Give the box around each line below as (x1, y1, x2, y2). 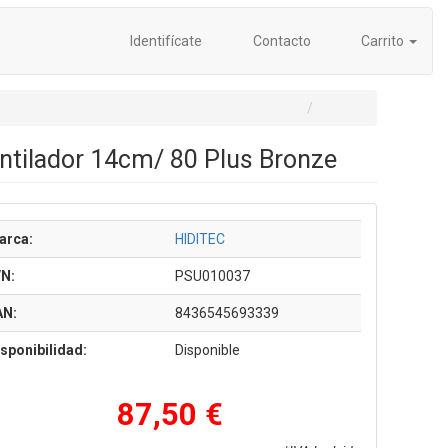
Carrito (358, 33, 407, 49)
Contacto (249, 33, 311, 49)
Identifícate (127, 33, 202, 49)
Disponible (174, 342, 240, 358)
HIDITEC (174, 231, 225, 247)
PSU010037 (174, 268, 250, 284)
